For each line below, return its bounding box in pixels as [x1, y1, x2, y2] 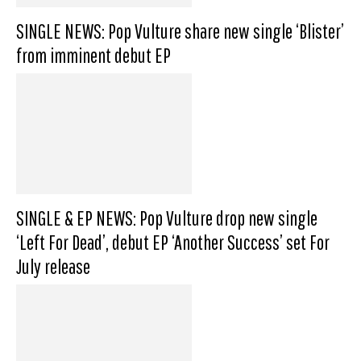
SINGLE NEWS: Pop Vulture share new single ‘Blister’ [16, 19, 344, 43]
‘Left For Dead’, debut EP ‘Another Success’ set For [16, 230, 330, 254]
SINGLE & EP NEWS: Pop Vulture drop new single [16, 206, 317, 230]
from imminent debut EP [16, 44, 171, 67]
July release [16, 255, 90, 278]
